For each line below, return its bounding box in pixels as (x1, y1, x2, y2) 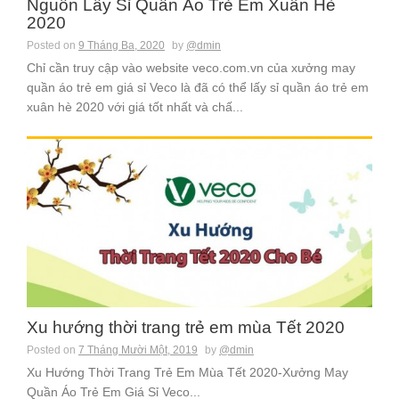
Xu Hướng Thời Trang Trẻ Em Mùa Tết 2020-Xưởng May (27, 365, 348, 380)
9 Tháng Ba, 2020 (78, 39, 165, 53)
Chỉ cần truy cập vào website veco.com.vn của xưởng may (27, 61, 355, 76)
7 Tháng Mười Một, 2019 (78, 344, 198, 357)
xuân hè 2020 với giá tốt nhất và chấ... (27, 100, 243, 115)
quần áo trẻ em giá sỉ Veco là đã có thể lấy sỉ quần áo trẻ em (27, 80, 369, 95)
